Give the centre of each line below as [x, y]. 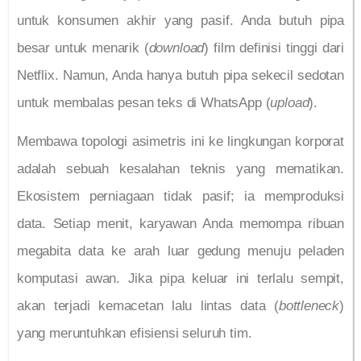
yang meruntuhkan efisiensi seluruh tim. [135, 334]
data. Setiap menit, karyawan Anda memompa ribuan [180, 224]
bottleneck [309, 306]
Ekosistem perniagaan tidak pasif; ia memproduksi [180, 197]
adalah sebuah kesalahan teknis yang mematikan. [180, 169]
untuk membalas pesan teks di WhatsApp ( [144, 102]
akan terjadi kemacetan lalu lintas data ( [148, 306]
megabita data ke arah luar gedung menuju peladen [180, 251]
